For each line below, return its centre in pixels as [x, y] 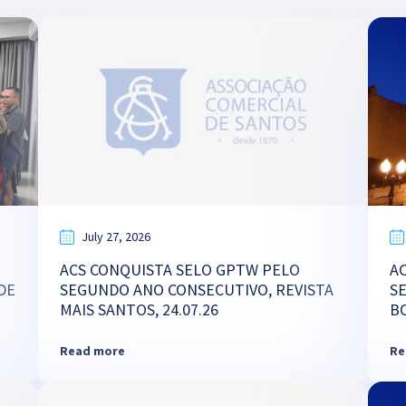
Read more [92, 351]
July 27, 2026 [116, 237]
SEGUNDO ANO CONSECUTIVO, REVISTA [196, 290]
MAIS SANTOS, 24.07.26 [139, 309]
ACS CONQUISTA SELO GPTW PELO [179, 270]
